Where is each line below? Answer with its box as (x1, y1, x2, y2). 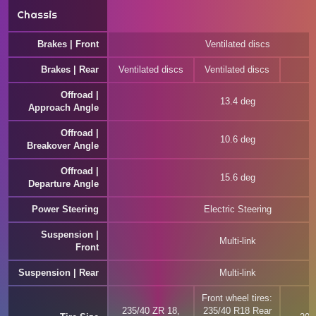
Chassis (17, 8, 57, 21)
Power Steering (32, 204, 99, 214)
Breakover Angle (27, 140, 99, 151)
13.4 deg (220, 96, 255, 107)
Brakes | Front (37, 39, 99, 49)
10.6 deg (220, 134, 255, 145)
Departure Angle (28, 178, 99, 189)
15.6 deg (220, 172, 255, 183)
